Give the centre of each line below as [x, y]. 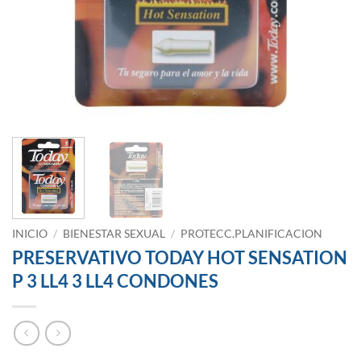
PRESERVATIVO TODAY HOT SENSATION [180, 258]
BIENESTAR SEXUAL [114, 234]
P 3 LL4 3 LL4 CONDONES [115, 281]
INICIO [30, 234]
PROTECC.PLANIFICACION [252, 234]
